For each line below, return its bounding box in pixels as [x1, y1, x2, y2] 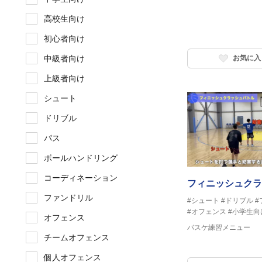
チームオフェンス [44, 233, 109, 243]
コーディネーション [44, 173, 118, 183]
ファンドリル [44, 193, 93, 203]
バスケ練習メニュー [187, 223, 250, 232]
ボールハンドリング [44, 153, 118, 163]
